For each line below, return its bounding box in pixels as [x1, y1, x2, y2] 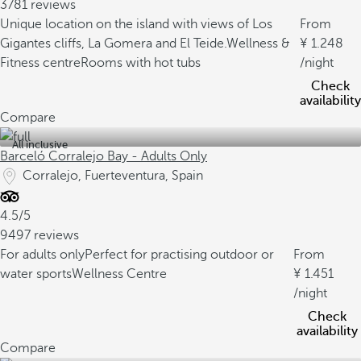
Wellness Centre [72, 267, 167, 281]
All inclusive [12, 139, 68, 151]
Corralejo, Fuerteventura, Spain [23, 168, 203, 183]
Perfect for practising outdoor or [85, 247, 274, 262]
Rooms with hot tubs [81, 56, 201, 70]
